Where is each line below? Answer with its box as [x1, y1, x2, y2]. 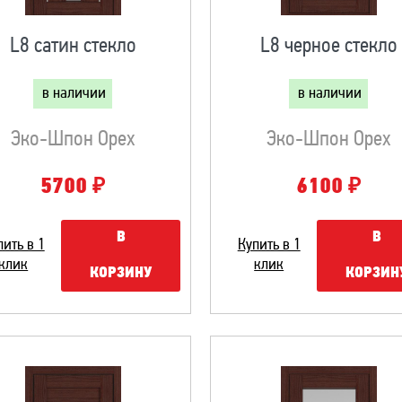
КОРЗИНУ [90, 266, 153, 281]
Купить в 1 [237, 237, 301, 254]
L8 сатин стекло [9, 36, 136, 57]
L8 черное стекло [259, 36, 398, 57]
